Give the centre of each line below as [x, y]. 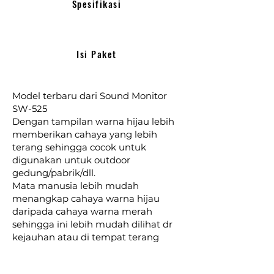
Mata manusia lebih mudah [76, 186]
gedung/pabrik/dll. [54, 173]
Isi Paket [97, 54]
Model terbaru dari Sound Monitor [90, 96]
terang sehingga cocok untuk [79, 147]
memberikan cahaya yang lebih [85, 135]
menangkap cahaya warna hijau [86, 199]
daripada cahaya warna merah [82, 212]
